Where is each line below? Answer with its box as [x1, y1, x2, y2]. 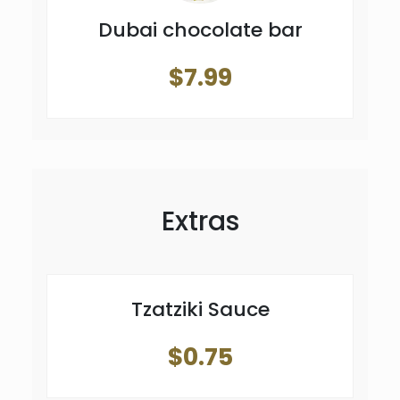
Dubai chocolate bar [97, 15, 303, 44]
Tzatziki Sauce [130, 295, 270, 323]
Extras [161, 202, 239, 240]
